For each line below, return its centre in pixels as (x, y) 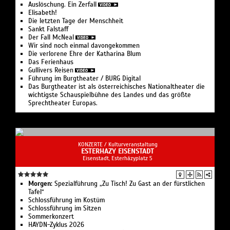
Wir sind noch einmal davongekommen (84, 45)
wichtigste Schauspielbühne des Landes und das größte (110, 95)
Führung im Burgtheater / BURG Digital (84, 78)
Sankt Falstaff (48, 29)
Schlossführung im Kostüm (66, 200)
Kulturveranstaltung (133, 144)
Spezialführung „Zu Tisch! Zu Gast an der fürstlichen (129, 184)
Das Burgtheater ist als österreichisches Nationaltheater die (117, 87)
